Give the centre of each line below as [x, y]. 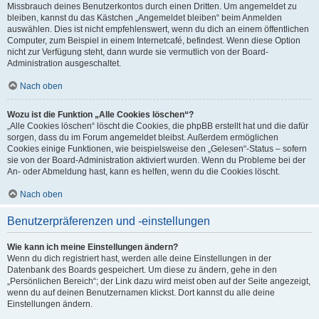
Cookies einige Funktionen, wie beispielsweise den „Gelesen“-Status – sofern [157, 149]
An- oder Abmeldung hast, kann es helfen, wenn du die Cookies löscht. [143, 172]
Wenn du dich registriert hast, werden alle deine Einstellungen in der [139, 258]
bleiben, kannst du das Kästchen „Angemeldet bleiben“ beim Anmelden [145, 18]
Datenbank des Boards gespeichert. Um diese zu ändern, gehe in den [142, 270]
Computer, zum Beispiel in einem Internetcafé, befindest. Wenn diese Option [154, 41]
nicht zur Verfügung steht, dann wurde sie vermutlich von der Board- [138, 52]
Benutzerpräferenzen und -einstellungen [109, 221]
